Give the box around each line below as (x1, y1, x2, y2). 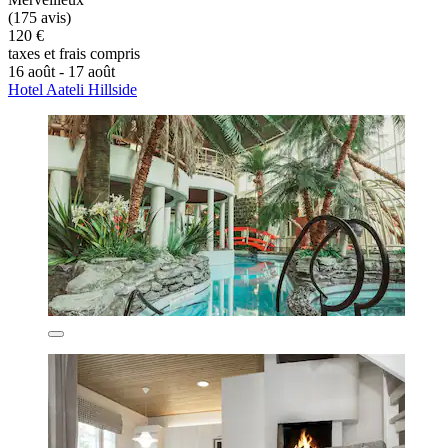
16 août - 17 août (8, 63, 115, 81)
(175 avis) (8, 9, 71, 27)
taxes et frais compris (8, 45, 140, 63)
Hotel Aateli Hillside (8, 81, 137, 99)
